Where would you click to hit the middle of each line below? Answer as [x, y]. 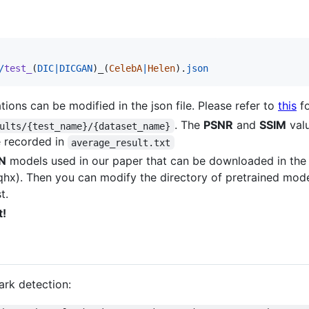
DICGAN [76, 69]
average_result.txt [121, 142]
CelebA [126, 69]
